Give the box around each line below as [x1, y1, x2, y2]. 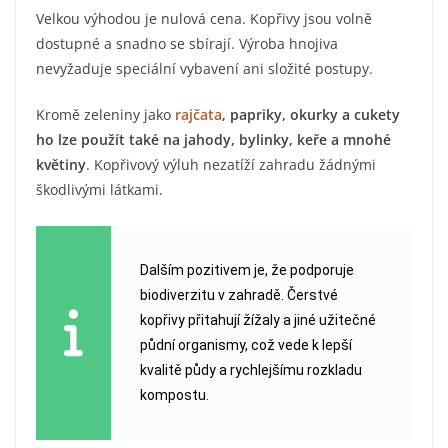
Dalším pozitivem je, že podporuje [139, 262, 354, 279]
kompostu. [139, 387, 209, 404]
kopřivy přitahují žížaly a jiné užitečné [139, 312, 376, 329]
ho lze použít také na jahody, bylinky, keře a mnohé [36, 130, 391, 150]
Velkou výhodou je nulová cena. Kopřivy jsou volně [36, 9, 372, 29]
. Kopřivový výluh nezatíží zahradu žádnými [86, 155, 376, 175]
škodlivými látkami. [36, 180, 163, 200]
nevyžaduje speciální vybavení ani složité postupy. [36, 59, 373, 79]
